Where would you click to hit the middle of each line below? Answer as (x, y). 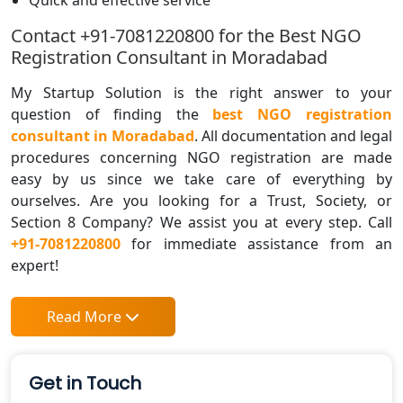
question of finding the (105, 114)
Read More (84, 316)
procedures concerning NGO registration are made (201, 157)
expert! (35, 265)
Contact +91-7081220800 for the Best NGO (186, 35)
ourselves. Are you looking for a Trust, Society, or (201, 200)
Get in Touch (85, 383)
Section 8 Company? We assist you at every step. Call (201, 222)
